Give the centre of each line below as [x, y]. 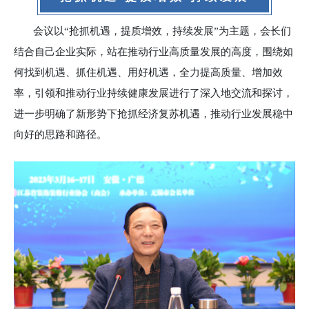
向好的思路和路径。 [60, 135]
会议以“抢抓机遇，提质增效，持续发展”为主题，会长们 [162, 31]
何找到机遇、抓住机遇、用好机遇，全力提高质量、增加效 [148, 73]
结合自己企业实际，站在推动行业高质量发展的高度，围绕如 [153, 52]
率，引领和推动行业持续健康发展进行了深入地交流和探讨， [153, 93]
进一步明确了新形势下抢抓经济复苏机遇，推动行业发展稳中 [153, 114]
